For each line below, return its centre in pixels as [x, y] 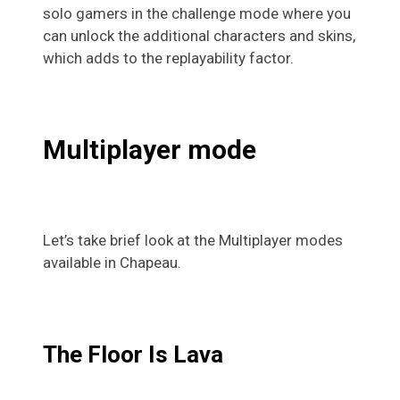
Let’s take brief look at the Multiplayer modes [193, 241]
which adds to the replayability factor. [168, 58]
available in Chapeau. [112, 263]
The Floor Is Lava [133, 355]
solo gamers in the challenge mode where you [197, 14]
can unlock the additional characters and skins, [199, 36]
